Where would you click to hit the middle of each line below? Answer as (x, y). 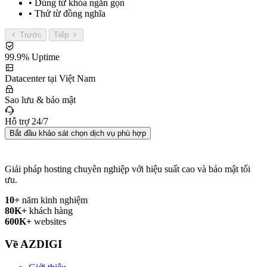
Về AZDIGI (33, 244)
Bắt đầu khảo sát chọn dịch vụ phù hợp (78, 133)
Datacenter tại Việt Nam (50, 78)
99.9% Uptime (32, 57)
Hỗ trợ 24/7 (27, 121)
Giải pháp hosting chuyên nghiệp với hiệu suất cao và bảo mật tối (128, 169)
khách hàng (50, 210)
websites (49, 221)
